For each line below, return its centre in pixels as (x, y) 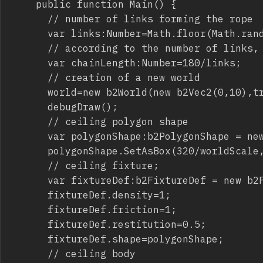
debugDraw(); (30, 106)
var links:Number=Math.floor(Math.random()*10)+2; (30, 33)
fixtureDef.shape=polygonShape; (30, 238)
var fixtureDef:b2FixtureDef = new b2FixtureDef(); (30, 180)
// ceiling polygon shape (30, 121)
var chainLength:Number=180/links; (30, 62)
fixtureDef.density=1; (30, 194)
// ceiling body (30, 253)
